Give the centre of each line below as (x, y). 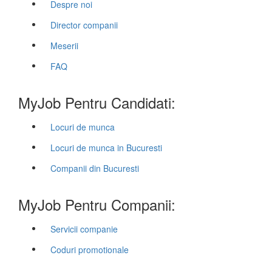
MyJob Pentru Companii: (97, 204)
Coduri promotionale (90, 250)
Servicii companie (84, 229)
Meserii (64, 46)
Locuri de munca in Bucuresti (106, 148)
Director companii (84, 25)
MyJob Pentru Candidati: (97, 102)
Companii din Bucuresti (95, 168)
